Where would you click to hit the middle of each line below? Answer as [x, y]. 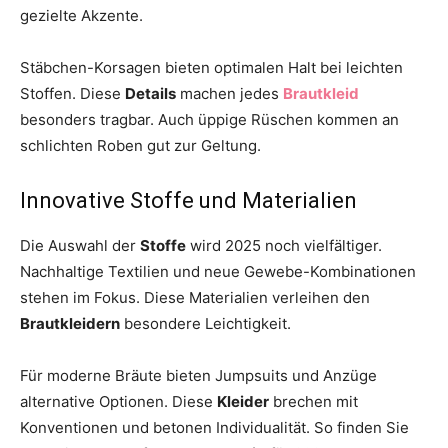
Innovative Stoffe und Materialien [188, 200]
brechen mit [313, 401]
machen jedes [229, 93]
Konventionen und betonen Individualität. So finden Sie [214, 427]
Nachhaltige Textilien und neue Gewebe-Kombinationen [218, 271]
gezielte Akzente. [81, 15]
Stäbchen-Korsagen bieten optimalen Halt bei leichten [211, 67]
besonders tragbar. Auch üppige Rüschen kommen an [209, 119]
